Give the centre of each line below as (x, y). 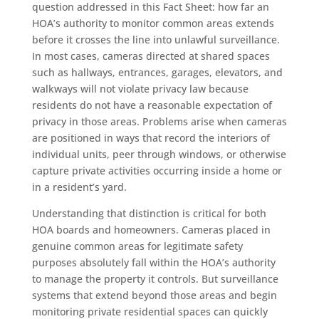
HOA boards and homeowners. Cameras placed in (151, 229)
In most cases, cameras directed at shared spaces (151, 56)
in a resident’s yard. (79, 187)
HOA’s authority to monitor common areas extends (153, 23)
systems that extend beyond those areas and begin (154, 295)
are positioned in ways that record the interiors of (151, 137)
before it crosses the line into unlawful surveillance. (156, 39)
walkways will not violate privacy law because (140, 88)
